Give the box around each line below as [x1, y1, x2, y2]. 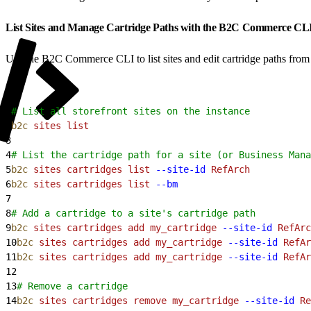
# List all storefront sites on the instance [11, 105, 250, 117]
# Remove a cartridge [17, 280, 128, 292]
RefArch [205, 163, 250, 175]
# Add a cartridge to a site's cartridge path [11, 207, 255, 219]
